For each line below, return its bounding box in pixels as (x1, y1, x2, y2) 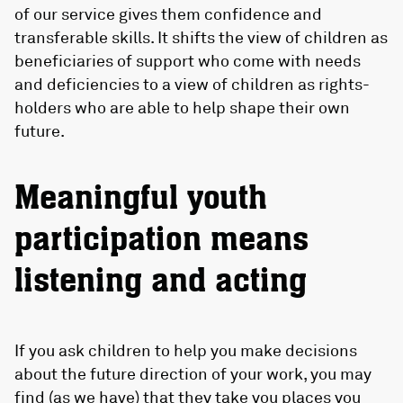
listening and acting (14, 258, 307, 303)
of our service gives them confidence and (14, 3, 322, 23)
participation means (14, 217, 309, 262)
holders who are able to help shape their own (14, 96, 350, 117)
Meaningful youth (14, 175, 267, 220)
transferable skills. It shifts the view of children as (14, 26, 388, 47)
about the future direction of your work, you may (14, 363, 372, 383)
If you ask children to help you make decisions (14, 339, 357, 360)
